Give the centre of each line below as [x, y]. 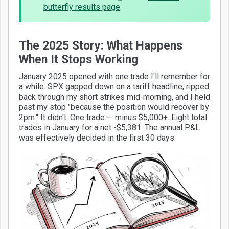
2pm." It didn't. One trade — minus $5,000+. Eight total [113, 118]
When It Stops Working [78, 60]
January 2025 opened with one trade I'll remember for [114, 77]
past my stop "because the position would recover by [114, 107]
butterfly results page [82, 7]
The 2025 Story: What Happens [101, 46]
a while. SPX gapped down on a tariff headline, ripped [114, 87]
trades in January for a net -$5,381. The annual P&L [109, 128]
